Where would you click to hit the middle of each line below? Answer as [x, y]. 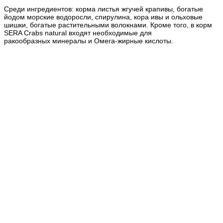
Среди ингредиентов [38, 9]
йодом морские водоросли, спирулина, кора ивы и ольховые [103, 17]
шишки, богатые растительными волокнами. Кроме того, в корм [108, 25]
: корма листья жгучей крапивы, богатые [137, 9]
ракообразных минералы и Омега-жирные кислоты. [89, 41]
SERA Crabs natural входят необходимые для [78, 33]
